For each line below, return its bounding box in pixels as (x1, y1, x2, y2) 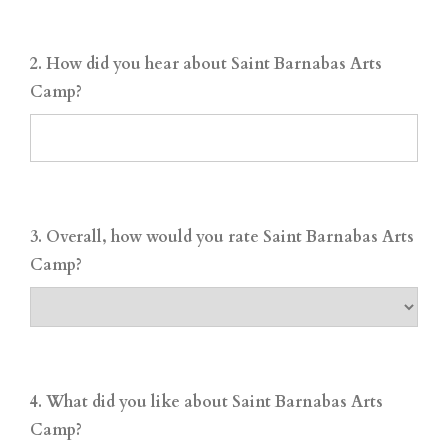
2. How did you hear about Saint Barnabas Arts (30, 53, 382, 75)
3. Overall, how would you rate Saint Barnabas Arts (30, 226, 414, 248)
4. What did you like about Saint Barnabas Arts (30, 391, 383, 413)
